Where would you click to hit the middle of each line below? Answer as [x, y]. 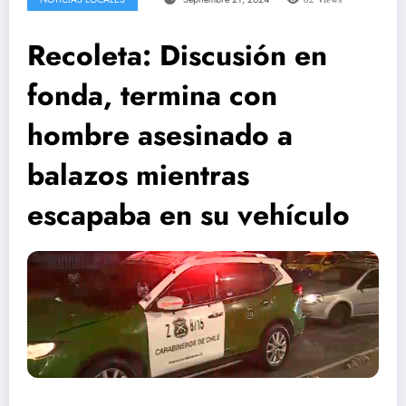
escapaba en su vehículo [188, 214]
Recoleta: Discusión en [177, 55]
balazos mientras [138, 174]
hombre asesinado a [160, 135]
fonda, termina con [152, 95]
